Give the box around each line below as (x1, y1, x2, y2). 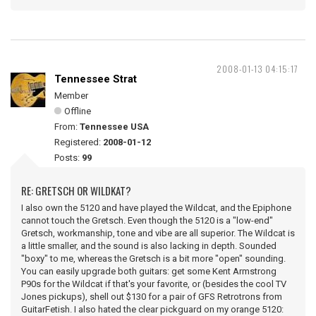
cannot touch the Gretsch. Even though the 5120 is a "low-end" (21, 215, 273, 226)
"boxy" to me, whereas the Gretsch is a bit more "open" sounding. (21, 253, 286, 264)
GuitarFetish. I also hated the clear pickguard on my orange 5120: (21, 304, 284, 315)
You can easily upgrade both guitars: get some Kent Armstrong (21, 266, 276, 276)
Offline (64, 106, 91, 116)
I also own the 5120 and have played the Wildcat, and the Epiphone (21, 202, 291, 213)
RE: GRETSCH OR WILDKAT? (21, 183, 131, 198)
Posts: (54, 152, 82, 163)
